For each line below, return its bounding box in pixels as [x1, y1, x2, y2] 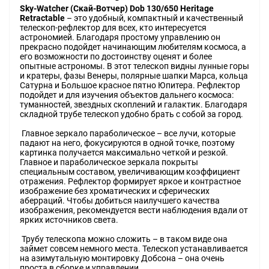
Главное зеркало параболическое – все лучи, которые [20, 128, 235, 139]
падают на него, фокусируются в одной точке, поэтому [20, 138, 235, 148]
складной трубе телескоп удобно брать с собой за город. [20, 109, 243, 119]
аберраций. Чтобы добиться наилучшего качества [20, 196, 220, 206]
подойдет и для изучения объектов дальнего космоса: [20, 90, 234, 100]
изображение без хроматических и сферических [20, 186, 210, 196]
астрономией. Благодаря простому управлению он [20, 32, 220, 43]
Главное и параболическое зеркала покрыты [20, 157, 198, 168]
